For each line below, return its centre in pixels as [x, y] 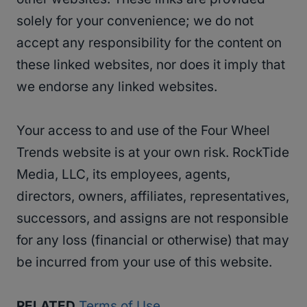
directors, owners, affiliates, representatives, [153, 197]
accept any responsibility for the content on [149, 43]
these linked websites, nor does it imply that [151, 65]
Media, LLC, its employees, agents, [123, 175]
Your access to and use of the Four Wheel [143, 131]
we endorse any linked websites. [117, 87]
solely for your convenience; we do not [135, 21]
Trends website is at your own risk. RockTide [153, 153]
